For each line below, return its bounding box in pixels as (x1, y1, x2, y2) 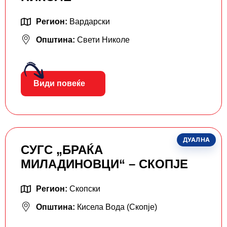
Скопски (69, 184, 100, 194)
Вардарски (69, 17, 110, 26)
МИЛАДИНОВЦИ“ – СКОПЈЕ (21, 157, 188, 171)
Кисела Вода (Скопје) (77, 203, 157, 212)
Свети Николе (77, 35, 130, 45)
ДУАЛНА (182, 136, 210, 144)
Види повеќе (33, 79, 85, 88)
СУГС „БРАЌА (21, 143, 103, 157)
